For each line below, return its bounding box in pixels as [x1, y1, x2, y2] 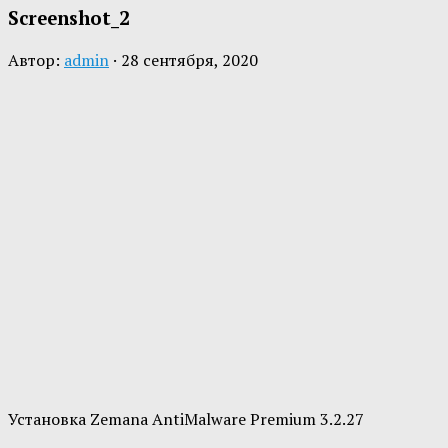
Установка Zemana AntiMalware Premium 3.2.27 [8, 407, 364, 430]
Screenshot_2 [8, 5, 130, 30]
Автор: [8, 48, 64, 71]
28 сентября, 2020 [121, 48, 258, 71]
